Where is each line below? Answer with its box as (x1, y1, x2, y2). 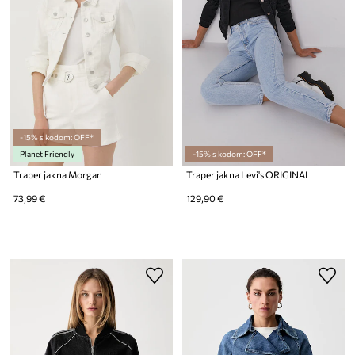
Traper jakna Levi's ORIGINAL (186, 168, 311, 180)
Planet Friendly (20, 148, 74, 158)
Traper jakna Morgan (13, 168, 102, 180)
